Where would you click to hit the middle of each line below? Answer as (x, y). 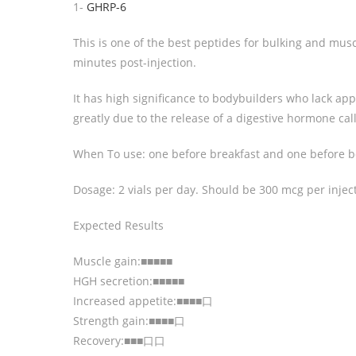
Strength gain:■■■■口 (129, 321)
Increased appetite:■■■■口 (143, 301)
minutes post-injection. (135, 63)
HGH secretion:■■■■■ (129, 281)
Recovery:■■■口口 (119, 341)
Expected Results (118, 226)
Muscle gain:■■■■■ (123, 261)
